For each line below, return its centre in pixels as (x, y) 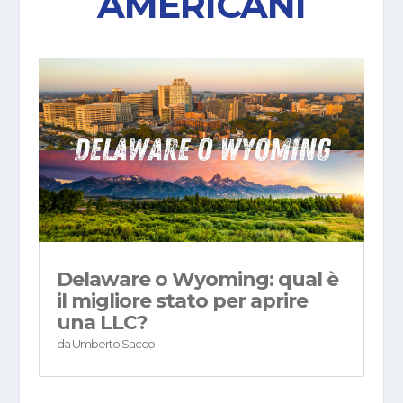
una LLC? (102, 323)
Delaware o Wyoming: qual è (197, 280)
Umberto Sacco (113, 344)
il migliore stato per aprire (182, 301)
